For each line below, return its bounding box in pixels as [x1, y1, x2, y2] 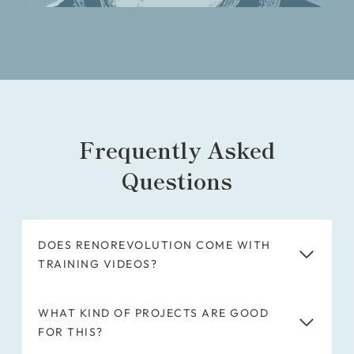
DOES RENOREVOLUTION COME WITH [38, 238, 271, 253]
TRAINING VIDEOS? [38, 257, 157, 272]
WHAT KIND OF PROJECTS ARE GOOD [38, 306, 269, 321]
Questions [122, 164, 232, 197]
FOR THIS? [38, 325, 104, 340]
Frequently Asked [79, 134, 275, 166]
